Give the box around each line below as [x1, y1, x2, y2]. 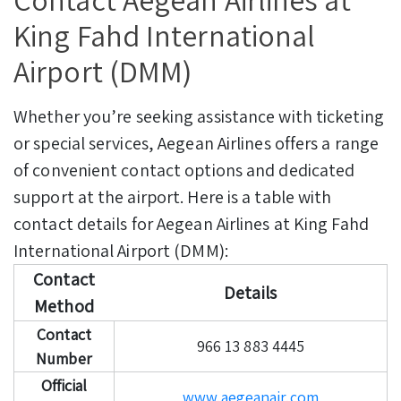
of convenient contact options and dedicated [13, 158, 355, 182]
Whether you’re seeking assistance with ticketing [13, 104, 384, 128]
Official [40, 374, 88, 396]
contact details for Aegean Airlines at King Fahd [13, 211, 369, 235]
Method [34, 294, 94, 318]
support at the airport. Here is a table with [13, 184, 332, 209]
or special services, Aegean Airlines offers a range [13, 131, 380, 155]
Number [36, 347, 92, 369]
